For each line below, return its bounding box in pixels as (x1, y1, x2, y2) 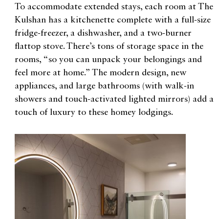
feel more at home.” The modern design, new (15, 68, 186, 77)
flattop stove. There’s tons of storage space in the (15, 42, 203, 51)
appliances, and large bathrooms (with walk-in (15, 81, 194, 90)
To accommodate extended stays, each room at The (15, 2, 213, 11)
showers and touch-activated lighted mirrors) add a (15, 94, 214, 104)
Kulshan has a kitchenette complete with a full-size (15, 15, 211, 24)
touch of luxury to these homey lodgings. (15, 108, 173, 117)
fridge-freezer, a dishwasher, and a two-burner (15, 28, 192, 38)
